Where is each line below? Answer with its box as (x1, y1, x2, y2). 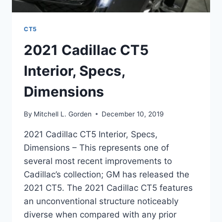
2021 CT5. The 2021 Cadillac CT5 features (24, 182, 193, 193)
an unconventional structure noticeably (24, 196, 178, 206)
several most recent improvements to (24, 156, 172, 166)
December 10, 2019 (102, 110, 164, 118)
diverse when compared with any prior (24, 209, 176, 220)
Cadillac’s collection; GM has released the (24, 169, 189, 179)
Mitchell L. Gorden (34, 110, 92, 118)
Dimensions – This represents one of (24, 142, 169, 153)
